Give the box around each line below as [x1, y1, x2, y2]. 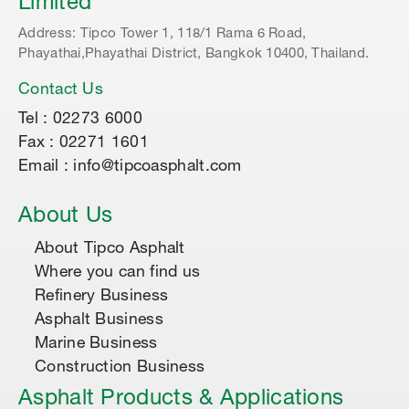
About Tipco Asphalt [35, 240, 185, 257]
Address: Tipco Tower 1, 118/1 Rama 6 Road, [18, 26, 307, 41]
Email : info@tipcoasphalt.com [18, 158, 242, 175]
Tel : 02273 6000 [18, 110, 142, 128]
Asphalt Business [35, 311, 163, 329]
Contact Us [18, 81, 103, 99]
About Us [18, 205, 113, 228]
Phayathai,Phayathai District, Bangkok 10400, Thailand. [18, 47, 370, 61]
